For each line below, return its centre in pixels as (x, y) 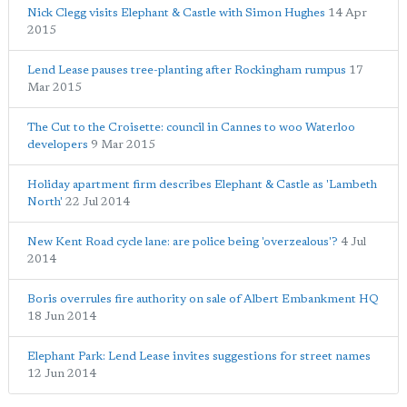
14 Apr (347, 14)
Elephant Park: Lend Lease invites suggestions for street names (199, 357)
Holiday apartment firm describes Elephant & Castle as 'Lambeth (202, 185)
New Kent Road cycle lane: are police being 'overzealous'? (183, 243)
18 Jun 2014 (62, 317)
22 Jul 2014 (98, 203)
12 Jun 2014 (62, 374)
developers (58, 145)
